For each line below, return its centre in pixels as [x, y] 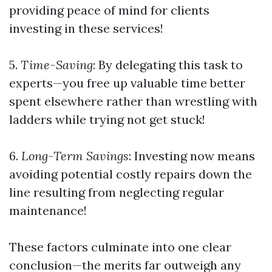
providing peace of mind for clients [109, 10]
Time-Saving [55, 65]
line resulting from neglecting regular [117, 192]
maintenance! [48, 210]
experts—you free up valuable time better [127, 83]
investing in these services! [86, 28]
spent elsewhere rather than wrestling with [133, 101]
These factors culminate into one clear [120, 247]
